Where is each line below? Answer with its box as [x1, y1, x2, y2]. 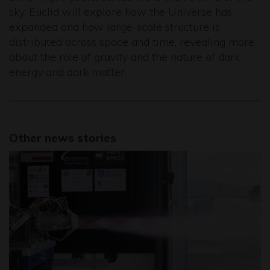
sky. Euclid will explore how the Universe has [9, 5, 232, 19]
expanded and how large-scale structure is [9, 20, 220, 34]
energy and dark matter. [9, 65, 130, 79]
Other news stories [9, 131, 116, 145]
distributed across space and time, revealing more [9, 35, 254, 49]
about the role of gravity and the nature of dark [9, 50, 240, 64]
